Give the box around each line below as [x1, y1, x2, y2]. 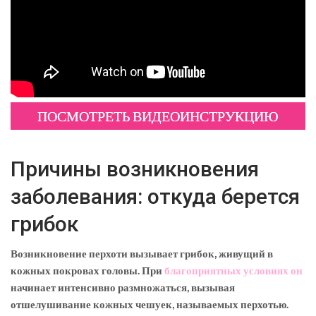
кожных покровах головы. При [11, 264, 164, 277]
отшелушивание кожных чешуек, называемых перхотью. [11, 298, 288, 311]
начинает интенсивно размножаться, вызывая [11, 281, 235, 294]
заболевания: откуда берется [11, 184, 300, 209]
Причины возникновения [11, 157, 259, 182]
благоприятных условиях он [164, 264, 303, 277]
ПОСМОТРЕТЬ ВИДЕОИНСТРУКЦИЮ [37, 107, 279, 125]
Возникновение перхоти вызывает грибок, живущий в [11, 247, 273, 260]
